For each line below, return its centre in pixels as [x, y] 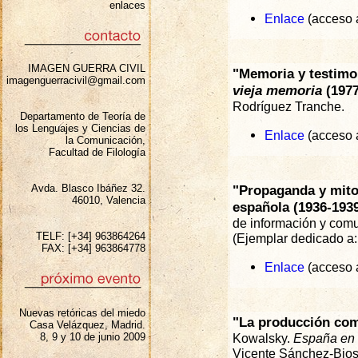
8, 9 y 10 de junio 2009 [93, 337]
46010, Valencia [109, 200]
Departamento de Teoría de [83, 116]
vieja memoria [277, 90]
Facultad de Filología [97, 152]
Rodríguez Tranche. [288, 106]
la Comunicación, [105, 140]
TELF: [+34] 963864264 [91, 236]
